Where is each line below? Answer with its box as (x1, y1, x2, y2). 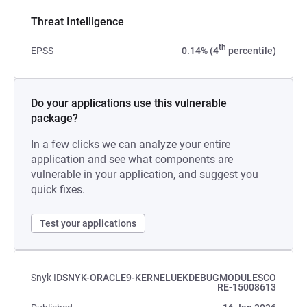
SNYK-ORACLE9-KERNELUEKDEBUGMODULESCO (62, 272, 276, 283)
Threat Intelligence (31, 15, 124, 28)
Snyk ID (31, 272, 62, 283)
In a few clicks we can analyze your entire (31, 138, 230, 151)
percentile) (226, 45, 276, 56)
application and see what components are (31, 153, 233, 166)
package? (31, 112, 78, 125)
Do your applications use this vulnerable (31, 97, 227, 110)
